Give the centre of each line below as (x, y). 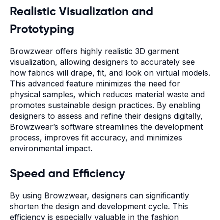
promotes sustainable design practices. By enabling (105, 105)
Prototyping (42, 29)
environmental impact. (51, 148)
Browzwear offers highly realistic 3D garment (94, 51)
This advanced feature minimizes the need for (95, 83)
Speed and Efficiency (68, 173)
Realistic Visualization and (82, 11)
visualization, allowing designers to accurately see (102, 62)
